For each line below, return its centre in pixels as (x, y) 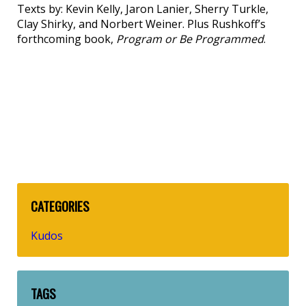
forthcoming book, (67, 39)
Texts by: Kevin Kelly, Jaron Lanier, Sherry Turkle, (143, 9)
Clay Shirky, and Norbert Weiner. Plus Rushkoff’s (141, 24)
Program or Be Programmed (190, 39)
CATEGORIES (60, 206)
